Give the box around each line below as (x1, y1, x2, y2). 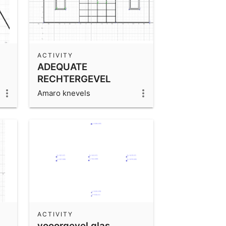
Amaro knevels (37, 88, 90, 98)
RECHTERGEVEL (37, 73, 111, 84)
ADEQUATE (37, 61, 87, 72)
